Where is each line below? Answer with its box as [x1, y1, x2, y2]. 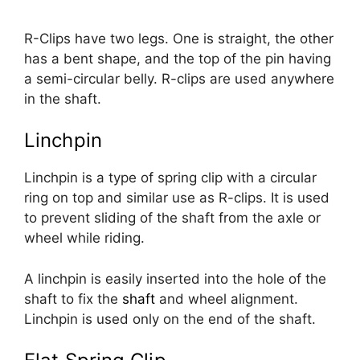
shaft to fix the [24, 290, 122, 307]
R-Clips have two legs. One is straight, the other [24, 30, 333, 47]
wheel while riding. [24, 230, 145, 247]
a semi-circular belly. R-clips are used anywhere [24, 70, 334, 87]
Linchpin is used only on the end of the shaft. [24, 310, 316, 327]
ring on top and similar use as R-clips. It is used [24, 190, 329, 207]
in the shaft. [24, 90, 101, 107]
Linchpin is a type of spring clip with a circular [24, 170, 317, 186]
